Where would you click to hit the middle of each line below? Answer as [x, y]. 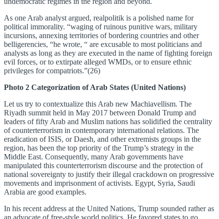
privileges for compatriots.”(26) [52, 71]
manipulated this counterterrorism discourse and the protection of [103, 166]
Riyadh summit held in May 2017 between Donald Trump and [100, 113]
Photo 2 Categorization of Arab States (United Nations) [95, 88]
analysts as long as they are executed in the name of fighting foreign [108, 53]
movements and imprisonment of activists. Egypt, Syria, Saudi [99, 183]
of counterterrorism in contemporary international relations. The [101, 131]
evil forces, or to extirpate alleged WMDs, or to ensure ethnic [98, 62]
